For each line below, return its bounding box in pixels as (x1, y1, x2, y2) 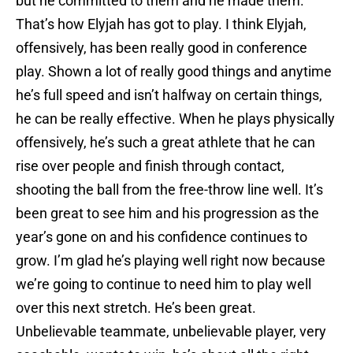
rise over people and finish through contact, (16, 158, 284, 175)
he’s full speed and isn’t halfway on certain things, (16, 87, 322, 104)
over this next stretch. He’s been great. (16, 299, 256, 317)
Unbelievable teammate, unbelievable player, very (16, 323, 326, 340)
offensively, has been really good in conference (16, 39, 307, 57)
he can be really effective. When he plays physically (16, 110, 335, 128)
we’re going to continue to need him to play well (16, 276, 311, 293)
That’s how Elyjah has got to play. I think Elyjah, (16, 16, 307, 33)
